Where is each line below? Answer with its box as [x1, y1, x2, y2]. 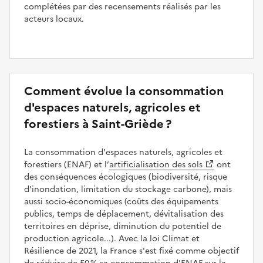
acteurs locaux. [24, 12, 84, 25]
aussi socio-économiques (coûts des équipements [24, 195, 218, 208]
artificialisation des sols [109, 158, 203, 171]
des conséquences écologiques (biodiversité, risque [24, 170, 227, 183]
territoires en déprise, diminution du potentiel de [24, 220, 221, 232]
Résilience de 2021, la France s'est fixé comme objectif [24, 244, 239, 257]
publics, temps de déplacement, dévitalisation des [24, 207, 224, 220]
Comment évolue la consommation [24, 82, 224, 100]
